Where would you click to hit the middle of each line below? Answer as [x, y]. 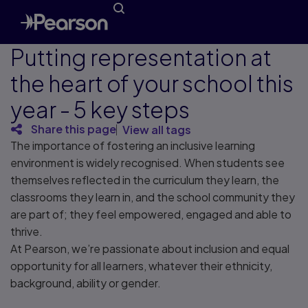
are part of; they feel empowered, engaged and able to [151, 214]
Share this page [74, 129]
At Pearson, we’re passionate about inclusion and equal [150, 249]
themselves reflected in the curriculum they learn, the [145, 180]
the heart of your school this [152, 83]
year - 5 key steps [100, 109]
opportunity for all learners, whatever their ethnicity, [141, 266]
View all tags [157, 130]
